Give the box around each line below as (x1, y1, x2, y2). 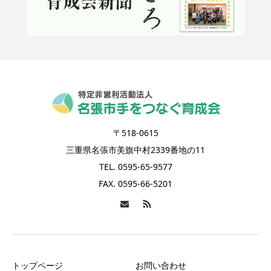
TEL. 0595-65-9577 (99, 161, 172, 173)
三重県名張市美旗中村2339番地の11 (66, 144, 205, 156)
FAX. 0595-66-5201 (99, 178, 172, 190)
